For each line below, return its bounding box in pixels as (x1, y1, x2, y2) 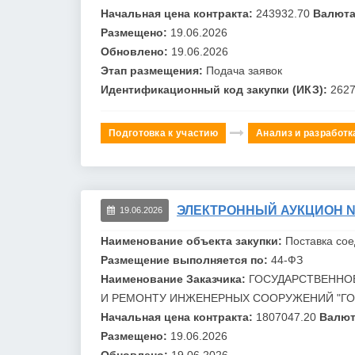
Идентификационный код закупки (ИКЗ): (101, 82, 330, 96)
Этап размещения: (101, 63, 206, 77)
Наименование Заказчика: (101, 272, 249, 285)
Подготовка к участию (109, 127, 218, 139)
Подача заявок (206, 63, 282, 77)
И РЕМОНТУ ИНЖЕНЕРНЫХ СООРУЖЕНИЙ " (101, 291, 341, 304)
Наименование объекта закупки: (101, 234, 285, 247)
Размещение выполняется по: (101, 253, 271, 266)
